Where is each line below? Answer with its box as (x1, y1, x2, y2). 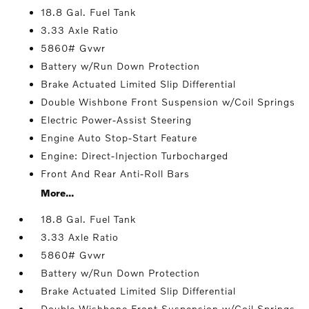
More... (41, 187, 74, 199)
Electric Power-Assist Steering (41, 114, 192, 126)
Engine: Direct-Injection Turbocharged (41, 150, 229, 161)
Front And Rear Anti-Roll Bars (41, 168, 190, 179)
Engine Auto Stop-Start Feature (41, 132, 198, 143)
